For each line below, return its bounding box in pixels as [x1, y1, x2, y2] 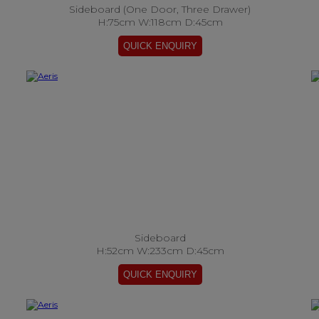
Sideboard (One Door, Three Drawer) [69, 3, 251, 16]
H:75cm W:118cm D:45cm [97, 16, 223, 28]
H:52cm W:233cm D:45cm [95, 244, 224, 257]
